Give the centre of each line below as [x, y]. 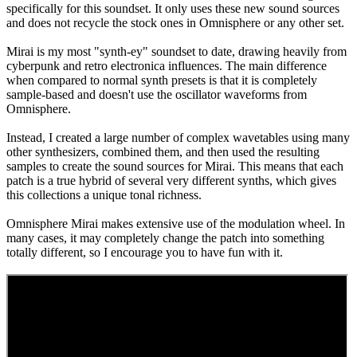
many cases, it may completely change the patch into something [165, 238]
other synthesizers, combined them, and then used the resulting [163, 152]
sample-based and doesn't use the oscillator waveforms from [157, 95]
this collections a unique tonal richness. [104, 195]
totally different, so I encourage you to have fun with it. [145, 253]
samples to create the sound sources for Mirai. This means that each [175, 167]
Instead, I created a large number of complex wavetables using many [178, 138]
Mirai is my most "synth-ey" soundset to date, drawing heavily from [177, 52]
